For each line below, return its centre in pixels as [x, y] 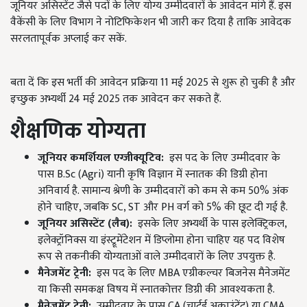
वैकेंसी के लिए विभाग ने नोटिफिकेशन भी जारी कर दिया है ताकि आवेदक [151, 23]
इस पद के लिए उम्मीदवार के [225, 158]
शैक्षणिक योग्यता [78, 132]
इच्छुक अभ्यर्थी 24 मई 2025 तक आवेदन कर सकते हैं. [116, 99]
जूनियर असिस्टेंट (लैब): [85, 224]
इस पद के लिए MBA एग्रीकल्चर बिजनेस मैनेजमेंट [191, 273]
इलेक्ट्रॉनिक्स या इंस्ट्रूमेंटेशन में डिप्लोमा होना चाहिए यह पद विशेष [161, 241]
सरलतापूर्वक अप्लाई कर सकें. [69, 39]
